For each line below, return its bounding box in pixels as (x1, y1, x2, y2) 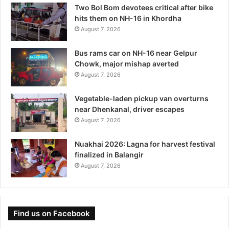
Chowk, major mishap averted (75, 59, 179, 68)
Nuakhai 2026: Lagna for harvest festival (75, 140, 215, 148)
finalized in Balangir (75, 150, 144, 159)
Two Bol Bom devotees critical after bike (75, 3, 213, 12)
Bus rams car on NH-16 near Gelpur (75, 49, 197, 57)
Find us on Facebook (13, 209, 90, 218)
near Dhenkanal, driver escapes (75, 105, 185, 113)
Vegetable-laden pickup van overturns (75, 94, 209, 103)
